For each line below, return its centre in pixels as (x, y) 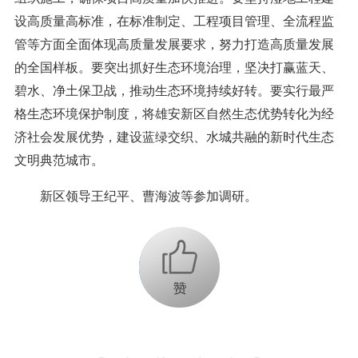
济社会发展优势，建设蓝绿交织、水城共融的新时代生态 (174, 137)
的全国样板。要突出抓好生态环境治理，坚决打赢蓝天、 (174, 67)
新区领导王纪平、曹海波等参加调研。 (135, 196)
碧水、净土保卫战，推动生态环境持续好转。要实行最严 (174, 90)
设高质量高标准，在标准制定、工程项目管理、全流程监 (174, 21)
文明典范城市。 (59, 160)
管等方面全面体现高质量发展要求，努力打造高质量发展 (174, 44)
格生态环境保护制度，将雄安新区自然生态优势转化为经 (174, 113)
